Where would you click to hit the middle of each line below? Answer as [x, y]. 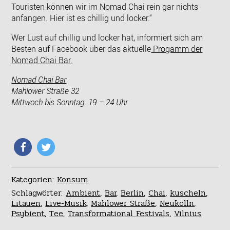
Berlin [132, 193]
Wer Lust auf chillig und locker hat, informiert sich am [107, 37]
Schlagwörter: [39, 193]
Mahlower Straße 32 [45, 91]
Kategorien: [34, 179]
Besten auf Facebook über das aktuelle [81, 49]
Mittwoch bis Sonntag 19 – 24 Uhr [70, 102]
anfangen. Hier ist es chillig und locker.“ [82, 18]
